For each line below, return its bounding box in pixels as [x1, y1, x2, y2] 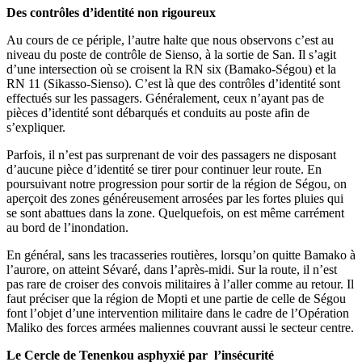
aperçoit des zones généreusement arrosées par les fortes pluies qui [6, 191, 343, 205]
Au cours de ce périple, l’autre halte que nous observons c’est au [6, 32, 334, 47]
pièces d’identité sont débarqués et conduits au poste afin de [6, 105, 309, 120]
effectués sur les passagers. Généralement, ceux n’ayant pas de [6, 90, 324, 105]
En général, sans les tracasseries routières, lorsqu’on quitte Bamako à [6, 247, 356, 262]
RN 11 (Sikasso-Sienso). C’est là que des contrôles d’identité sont [6, 76, 340, 90]
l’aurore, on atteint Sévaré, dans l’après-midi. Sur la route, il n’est [6, 262, 337, 276]
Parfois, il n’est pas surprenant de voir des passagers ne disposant [6, 147, 336, 162]
